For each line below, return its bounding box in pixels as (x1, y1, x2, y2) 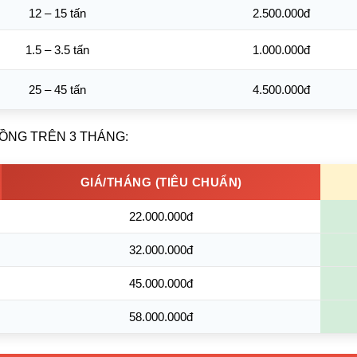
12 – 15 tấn (28, 6, 86, 20)
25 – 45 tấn (28, 82, 86, 96)
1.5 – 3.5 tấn (25, 42, 89, 57)
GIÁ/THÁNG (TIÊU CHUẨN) (80, 175, 242, 189)
